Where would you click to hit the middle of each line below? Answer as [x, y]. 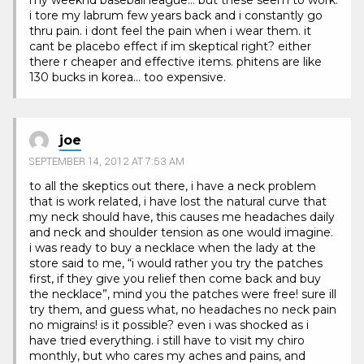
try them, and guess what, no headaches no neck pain [183, 310]
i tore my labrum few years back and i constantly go [176, 15]
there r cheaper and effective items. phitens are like [175, 61]
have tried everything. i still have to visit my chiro [167, 341]
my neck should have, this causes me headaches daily [182, 217]
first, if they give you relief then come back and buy [175, 279]
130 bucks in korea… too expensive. [128, 77]
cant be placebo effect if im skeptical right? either [170, 46]
